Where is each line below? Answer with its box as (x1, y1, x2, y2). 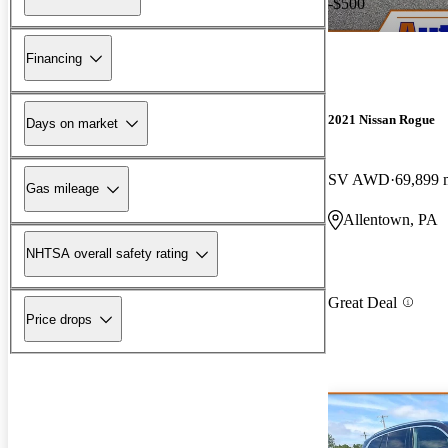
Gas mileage (26, 181, 99, 197)
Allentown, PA (343, 210, 438, 228)
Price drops (26, 311, 92, 327)
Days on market (26, 115, 118, 131)
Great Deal (328, 293, 397, 311)
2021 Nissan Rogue (328, 112, 435, 128)
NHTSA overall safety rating (26, 246, 188, 262)
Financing (26, 50, 82, 66)
